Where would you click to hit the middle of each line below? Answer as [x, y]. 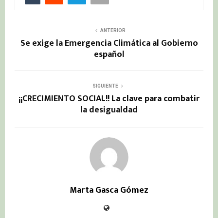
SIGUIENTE [105, 86]
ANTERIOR [113, 31]
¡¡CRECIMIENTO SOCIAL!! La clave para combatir [109, 99]
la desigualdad [109, 110]
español [109, 55]
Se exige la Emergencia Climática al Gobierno [109, 44]
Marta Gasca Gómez [109, 191]
